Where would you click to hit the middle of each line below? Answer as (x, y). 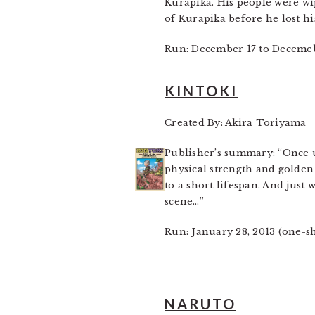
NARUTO (200, 304)
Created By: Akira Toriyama (236, 123)
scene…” (184, 201)
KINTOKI (201, 91)
